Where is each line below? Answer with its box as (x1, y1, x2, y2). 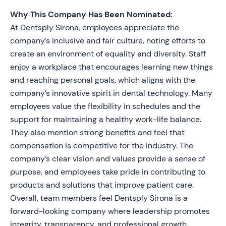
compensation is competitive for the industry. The (10, 140, 193, 151)
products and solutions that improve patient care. (10, 180, 194, 190)
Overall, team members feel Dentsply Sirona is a (10, 193, 188, 203)
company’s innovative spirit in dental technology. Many (10, 88, 212, 98)
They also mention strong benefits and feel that (10, 127, 185, 138)
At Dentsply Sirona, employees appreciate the (10, 22, 179, 33)
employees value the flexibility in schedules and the (10, 101, 200, 111)
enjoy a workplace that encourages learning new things (10, 62, 213, 72)
